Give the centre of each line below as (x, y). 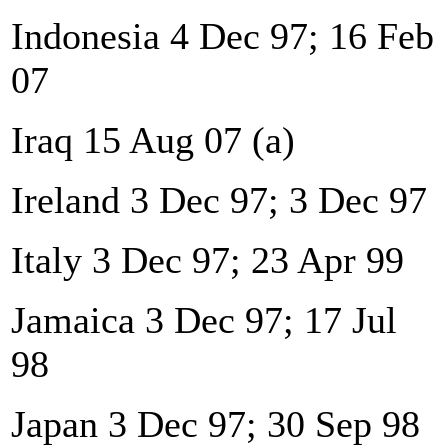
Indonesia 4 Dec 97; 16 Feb (222, 35)
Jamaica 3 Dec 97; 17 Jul (204, 319)
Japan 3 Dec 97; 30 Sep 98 (215, 423)
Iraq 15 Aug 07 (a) (153, 139)
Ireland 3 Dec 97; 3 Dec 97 (219, 199)
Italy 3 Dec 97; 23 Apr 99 (207, 259)
